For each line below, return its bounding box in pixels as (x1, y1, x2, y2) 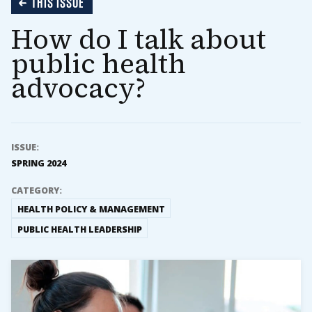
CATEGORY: (10, 185, 62, 197)
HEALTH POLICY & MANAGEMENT (17, 203, 165, 216)
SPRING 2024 (10, 157, 66, 170)
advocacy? (10, 69, 146, 107)
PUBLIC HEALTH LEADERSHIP (17, 223, 142, 235)
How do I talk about (10, 20, 266, 58)
